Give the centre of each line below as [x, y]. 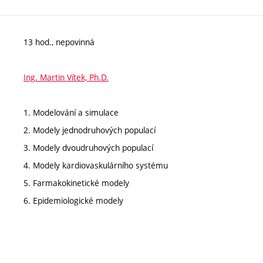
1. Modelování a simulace [71, 112]
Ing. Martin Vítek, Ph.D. [66, 77]
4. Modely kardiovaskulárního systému [96, 165]
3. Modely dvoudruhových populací [88, 148]
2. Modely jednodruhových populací [90, 130]
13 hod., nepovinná [59, 42]
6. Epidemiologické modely [73, 200]
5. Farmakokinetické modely [76, 183]
